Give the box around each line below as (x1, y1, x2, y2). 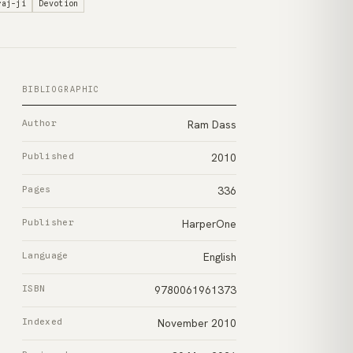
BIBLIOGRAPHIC (22, 84, 100, 94)
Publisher (22, 217, 74, 228)
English (203, 250, 236, 264)
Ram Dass (188, 117, 236, 132)
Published (22, 150, 74, 162)
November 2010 (158, 316, 236, 330)
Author (22, 117, 57, 128)
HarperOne (182, 217, 236, 231)
